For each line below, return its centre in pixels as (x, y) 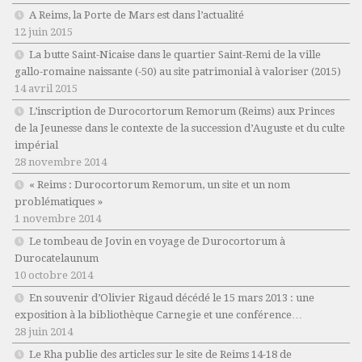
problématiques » (59, 202)
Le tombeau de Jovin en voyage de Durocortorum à (157, 242)
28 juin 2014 (44, 332)
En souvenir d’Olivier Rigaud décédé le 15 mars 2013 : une (172, 298)
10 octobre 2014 (54, 276)
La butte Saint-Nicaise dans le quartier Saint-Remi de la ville (175, 55)
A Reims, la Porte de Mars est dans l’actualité (137, 15)
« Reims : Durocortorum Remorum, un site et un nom (160, 185)
